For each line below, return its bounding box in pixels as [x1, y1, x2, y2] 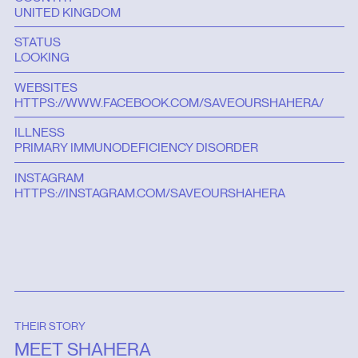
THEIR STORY [14, 320, 86, 334]
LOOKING [14, 50, 70, 66]
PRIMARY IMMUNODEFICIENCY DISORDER [14, 140, 258, 156]
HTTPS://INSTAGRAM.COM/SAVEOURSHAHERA [14, 185, 285, 201]
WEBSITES [14, 79, 78, 95]
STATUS [14, 34, 61, 50]
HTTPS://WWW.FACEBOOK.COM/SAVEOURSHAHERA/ [14, 94, 324, 110]
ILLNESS [14, 125, 65, 141]
